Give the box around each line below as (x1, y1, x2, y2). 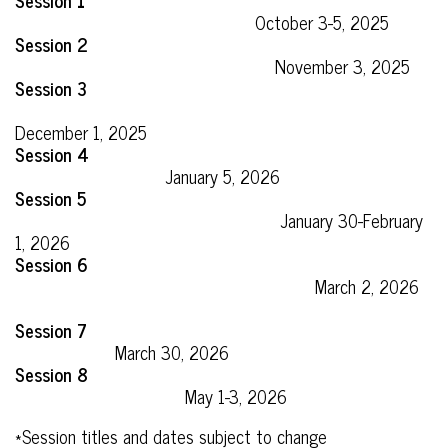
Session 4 (15, 139, 89, 170)
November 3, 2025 (15, 51, 410, 82)
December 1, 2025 (15, 117, 147, 148)
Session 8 (15, 359, 88, 390)
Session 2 (15, 29, 88, 60)
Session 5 (15, 183, 86, 214)
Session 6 (15, 249, 173, 280)
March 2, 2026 (315, 271, 419, 302)
